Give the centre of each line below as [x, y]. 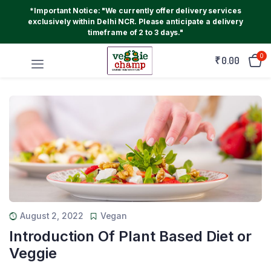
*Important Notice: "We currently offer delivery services [135, 11]
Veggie [33, 253]
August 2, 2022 [52, 215]
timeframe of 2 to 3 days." [135, 32]
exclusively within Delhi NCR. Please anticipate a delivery [135, 21]
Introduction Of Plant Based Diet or [130, 236]
